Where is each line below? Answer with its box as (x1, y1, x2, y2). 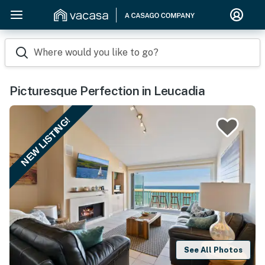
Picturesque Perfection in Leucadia (9, 83, 205, 98)
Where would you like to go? (34, 47, 159, 58)
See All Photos (184, 245, 243, 254)
